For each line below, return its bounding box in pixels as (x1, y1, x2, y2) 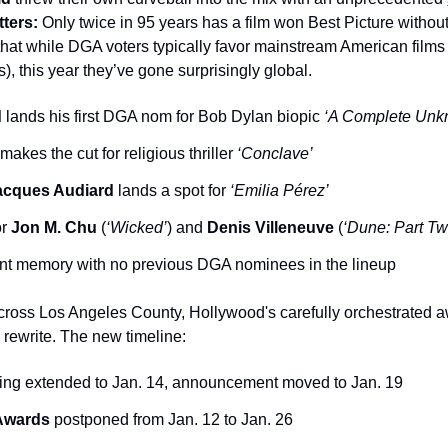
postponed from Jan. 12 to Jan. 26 (50, 411, 293, 428)
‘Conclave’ (233, 145, 313, 162)
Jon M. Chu (11, 219, 97, 236)
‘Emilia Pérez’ (230, 182, 329, 199)
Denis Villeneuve (207, 219, 334, 236)
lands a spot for (114, 182, 230, 199)
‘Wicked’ (106, 219, 167, 236)
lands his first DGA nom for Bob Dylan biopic (2, 108, 324, 125)
